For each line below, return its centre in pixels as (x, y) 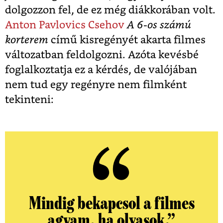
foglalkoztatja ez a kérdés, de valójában (101, 70)
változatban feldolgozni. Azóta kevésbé (102, 55)
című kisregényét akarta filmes (127, 40)
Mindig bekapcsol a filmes (111, 204)
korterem (27, 40)
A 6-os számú (159, 25)
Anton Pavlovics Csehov (65, 25)
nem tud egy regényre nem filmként (96, 85)
